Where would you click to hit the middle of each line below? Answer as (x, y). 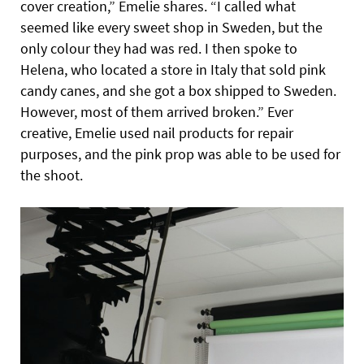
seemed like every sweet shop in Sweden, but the (171, 28)
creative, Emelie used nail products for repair (157, 133)
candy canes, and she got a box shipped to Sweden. (178, 91)
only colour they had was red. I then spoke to (159, 49)
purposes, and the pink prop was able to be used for (180, 154)
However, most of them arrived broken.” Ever (157, 112)
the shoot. (52, 175)
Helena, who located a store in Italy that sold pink (173, 70)
